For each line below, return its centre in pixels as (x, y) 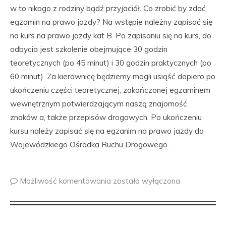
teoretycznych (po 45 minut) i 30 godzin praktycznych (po (111, 63)
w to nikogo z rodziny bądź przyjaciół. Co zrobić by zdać (108, 8)
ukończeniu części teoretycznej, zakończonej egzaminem (110, 90)
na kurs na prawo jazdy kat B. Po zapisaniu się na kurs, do (111, 36)
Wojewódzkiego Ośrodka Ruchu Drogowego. (90, 145)
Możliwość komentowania (66, 181)
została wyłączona (147, 181)
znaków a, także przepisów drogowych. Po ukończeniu (106, 117)
